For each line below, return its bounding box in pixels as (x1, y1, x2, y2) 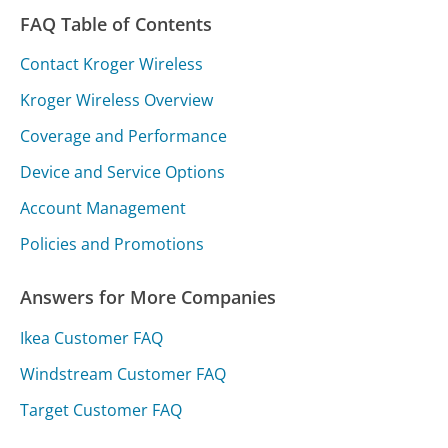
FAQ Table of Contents (20, 12, 213, 37)
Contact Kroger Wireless (20, 53, 204, 76)
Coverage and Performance (20, 125, 228, 148)
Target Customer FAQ (20, 398, 183, 421)
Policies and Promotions (20, 233, 205, 256)
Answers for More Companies (20, 285, 277, 310)
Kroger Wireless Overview (20, 89, 214, 112)
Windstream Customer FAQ (20, 362, 227, 385)
